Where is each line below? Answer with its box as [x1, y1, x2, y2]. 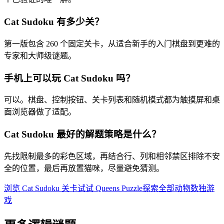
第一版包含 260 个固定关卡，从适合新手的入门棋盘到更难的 [4, 39, 220, 48]
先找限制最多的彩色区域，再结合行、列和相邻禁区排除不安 [4, 151, 220, 160]
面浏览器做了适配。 [4, 107, 76, 116]
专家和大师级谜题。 [4, 51, 76, 60]
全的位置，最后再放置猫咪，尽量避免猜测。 [4, 163, 164, 172]
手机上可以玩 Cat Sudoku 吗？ [4, 72, 135, 83]
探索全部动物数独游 [142, 183, 214, 192]
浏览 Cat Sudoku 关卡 [4, 183, 77, 192]
